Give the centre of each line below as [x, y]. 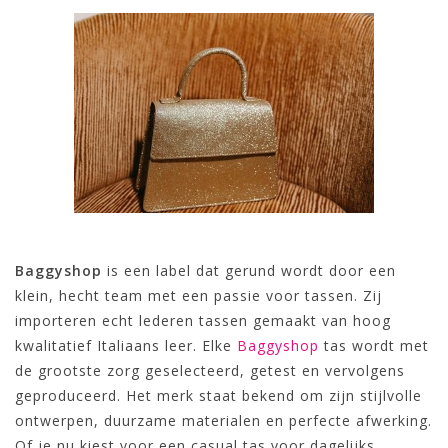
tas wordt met [374, 345]
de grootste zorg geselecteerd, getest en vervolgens [210, 370]
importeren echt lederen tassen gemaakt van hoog [203, 320]
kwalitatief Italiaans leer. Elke [126, 345]
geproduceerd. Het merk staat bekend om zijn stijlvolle [218, 395]
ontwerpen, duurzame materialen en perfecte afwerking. [223, 420]
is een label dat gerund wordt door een [249, 270]
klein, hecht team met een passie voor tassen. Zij [198, 295]
